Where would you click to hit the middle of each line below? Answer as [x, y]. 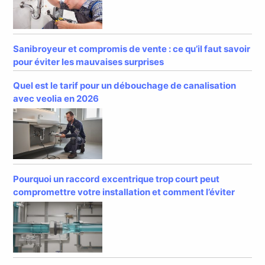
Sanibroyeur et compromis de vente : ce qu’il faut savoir [132, 49]
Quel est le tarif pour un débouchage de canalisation [125, 86]
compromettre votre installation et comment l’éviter [124, 192]
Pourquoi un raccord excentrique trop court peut [117, 179]
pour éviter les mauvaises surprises [89, 62]
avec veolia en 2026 [56, 99]
